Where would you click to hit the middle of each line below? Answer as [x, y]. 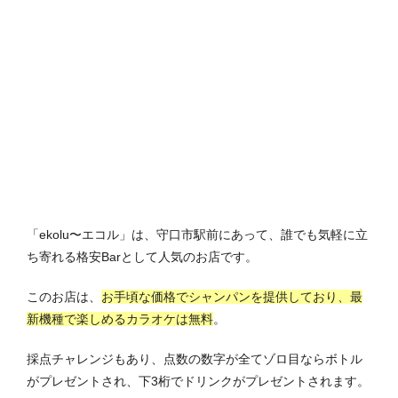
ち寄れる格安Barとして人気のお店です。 [142, 257]
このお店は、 [64, 297]
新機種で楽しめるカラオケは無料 [120, 319]
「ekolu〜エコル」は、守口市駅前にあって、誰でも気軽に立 [197, 235]
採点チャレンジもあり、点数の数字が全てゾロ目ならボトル [195, 359]
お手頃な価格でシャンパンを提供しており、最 [232, 297]
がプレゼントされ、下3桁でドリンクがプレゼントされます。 [198, 382]
